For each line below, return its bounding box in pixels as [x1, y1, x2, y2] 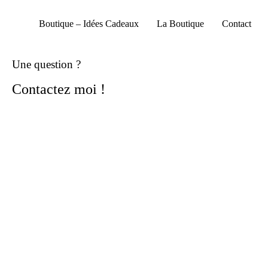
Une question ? [12, 58, 81, 71]
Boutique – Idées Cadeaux [39, 18, 139, 29]
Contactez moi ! [12, 81, 105, 97]
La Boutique [157, 18, 204, 29]
